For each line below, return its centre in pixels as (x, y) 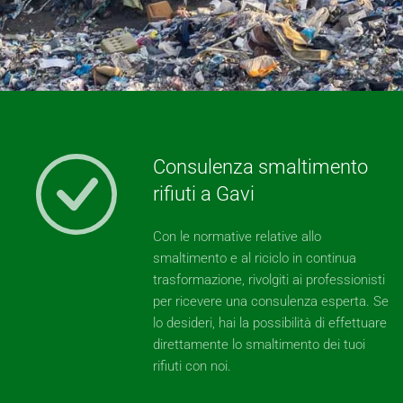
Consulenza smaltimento (260, 167)
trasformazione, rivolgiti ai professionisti (269, 280)
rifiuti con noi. (192, 366)
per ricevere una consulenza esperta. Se (271, 301)
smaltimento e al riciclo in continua (255, 258)
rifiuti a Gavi (204, 194)
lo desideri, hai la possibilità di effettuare (270, 323)
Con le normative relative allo (237, 237)
